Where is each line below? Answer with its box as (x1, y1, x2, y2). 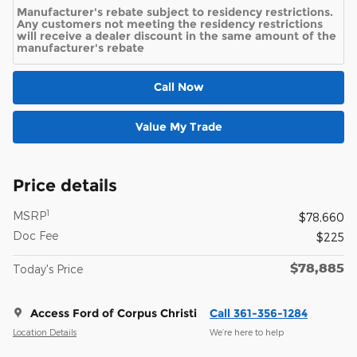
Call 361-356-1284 (210, 306, 308, 321)
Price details (13, 175, 117, 196)
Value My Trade (135, 119, 222, 134)
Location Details (13, 326, 76, 337)
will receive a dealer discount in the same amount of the (17, 28, 336, 43)
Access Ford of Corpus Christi (30, 306, 197, 321)
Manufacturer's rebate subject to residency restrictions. (17, 4, 333, 19)
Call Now (153, 80, 204, 95)
